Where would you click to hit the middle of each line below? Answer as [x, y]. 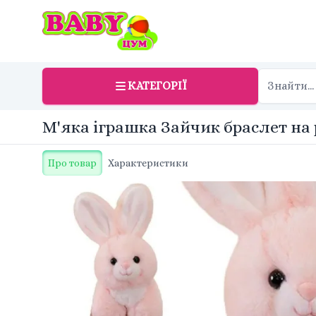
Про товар [72, 163]
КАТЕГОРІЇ [157, 86]
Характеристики [148, 163]
